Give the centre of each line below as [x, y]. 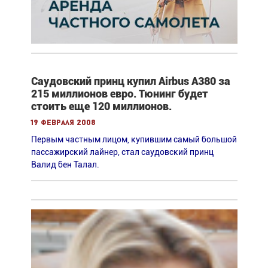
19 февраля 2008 [63, 123]
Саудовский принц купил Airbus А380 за [130, 81]
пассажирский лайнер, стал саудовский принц [122, 152]
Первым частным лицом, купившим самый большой [134, 139]
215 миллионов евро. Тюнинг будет [119, 93]
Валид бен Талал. [65, 164]
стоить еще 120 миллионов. [101, 106]
